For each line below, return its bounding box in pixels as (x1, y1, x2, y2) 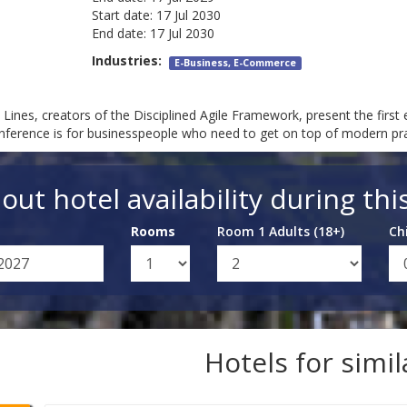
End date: (91, 25, 146, 43)
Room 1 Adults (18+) (216, 223, 344, 241)
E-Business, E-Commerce (174, 56, 297, 70)
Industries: (91, 52, 169, 70)
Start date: (91, 6, 153, 25)
